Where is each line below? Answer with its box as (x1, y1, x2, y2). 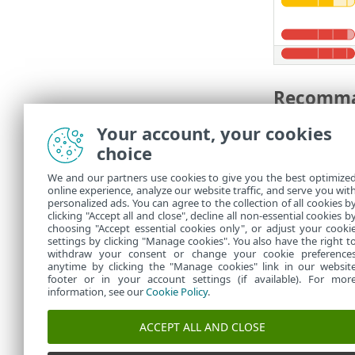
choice (97, 141, 152, 165)
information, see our (48, 284, 146, 299)
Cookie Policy (146, 284, 208, 299)
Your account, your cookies (97, 121, 332, 145)
